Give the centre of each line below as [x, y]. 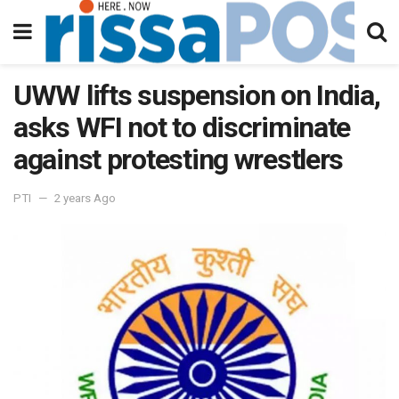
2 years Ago [85, 198]
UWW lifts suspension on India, [197, 95]
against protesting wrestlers [179, 159]
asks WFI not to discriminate [182, 127]
